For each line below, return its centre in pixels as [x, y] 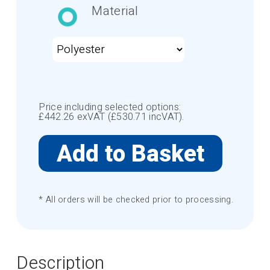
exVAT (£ [96, 117]
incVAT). [165, 117]
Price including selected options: [110, 107]
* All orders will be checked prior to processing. [137, 200]
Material [115, 11]
